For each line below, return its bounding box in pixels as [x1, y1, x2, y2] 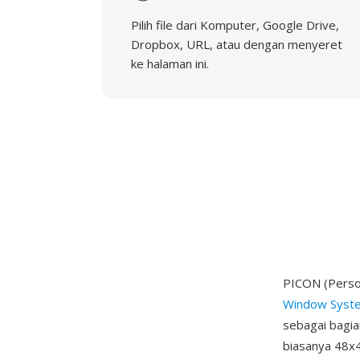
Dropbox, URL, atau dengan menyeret [131, 36, 342, 52]
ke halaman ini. [131, 55, 209, 72]
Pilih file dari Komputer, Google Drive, [131, 17, 339, 33]
